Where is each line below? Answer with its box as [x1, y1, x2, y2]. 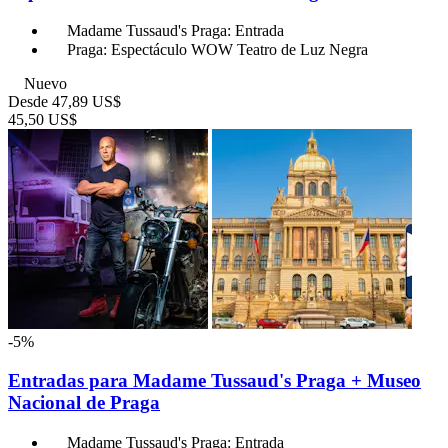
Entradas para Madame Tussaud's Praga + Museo [8, 370, 421, 392]
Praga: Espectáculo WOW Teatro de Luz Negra [67, 41, 368, 59]
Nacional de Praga [8, 392, 160, 414]
